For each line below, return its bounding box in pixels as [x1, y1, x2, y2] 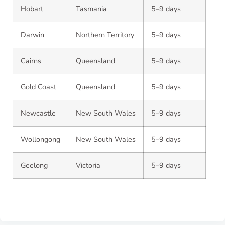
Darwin [21, 30, 44, 40]
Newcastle [21, 108, 56, 118]
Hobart [21, 4, 43, 14]
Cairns [21, 56, 41, 66]
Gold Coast [21, 82, 56, 92]
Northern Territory [76, 30, 134, 40]
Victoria [76, 160, 100, 170]
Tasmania [76, 4, 107, 14]
